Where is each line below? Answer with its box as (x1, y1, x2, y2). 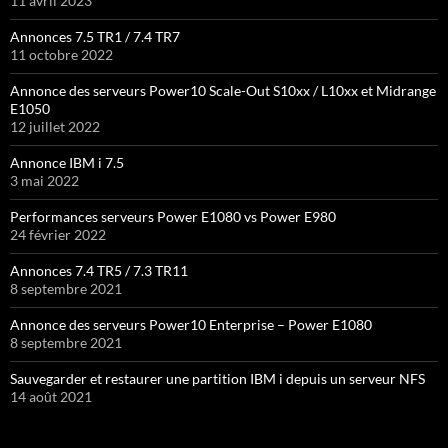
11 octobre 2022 (10, 46, 113, 64)
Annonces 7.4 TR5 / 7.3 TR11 (10, 262, 188, 280)
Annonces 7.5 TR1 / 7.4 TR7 (10, 28, 180, 46)
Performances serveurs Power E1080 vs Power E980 (10, 208, 336, 226)
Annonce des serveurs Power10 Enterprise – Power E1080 (10, 316, 372, 334)
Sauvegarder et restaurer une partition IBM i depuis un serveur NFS (10, 370, 425, 388)
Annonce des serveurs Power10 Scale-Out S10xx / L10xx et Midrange (10, 82, 436, 100)
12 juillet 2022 (10, 118, 100, 136)
